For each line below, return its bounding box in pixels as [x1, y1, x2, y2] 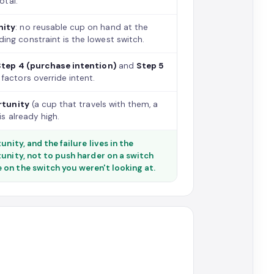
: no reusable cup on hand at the [15, 22, 148, 32]
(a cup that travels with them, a [29, 99, 158, 109]
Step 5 [136, 61, 165, 71]
